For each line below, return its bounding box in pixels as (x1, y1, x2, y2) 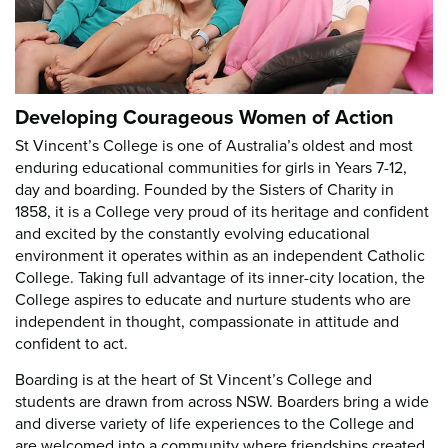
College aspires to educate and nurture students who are (15, 287, 411, 310)
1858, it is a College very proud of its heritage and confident (15, 199, 429, 222)
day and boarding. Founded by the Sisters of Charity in (15, 177, 394, 200)
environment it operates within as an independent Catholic (15, 243, 425, 266)
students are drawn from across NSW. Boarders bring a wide (15, 389, 429, 412)
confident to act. (15, 331, 128, 354)
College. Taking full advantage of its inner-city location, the (15, 265, 425, 288)
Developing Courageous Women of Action (15, 101, 394, 131)
